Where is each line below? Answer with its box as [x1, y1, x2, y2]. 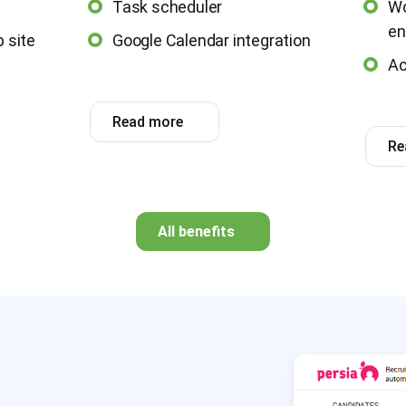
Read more [112, 112, 184, 130]
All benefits [158, 222, 235, 240]
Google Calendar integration [112, 30, 311, 50]
